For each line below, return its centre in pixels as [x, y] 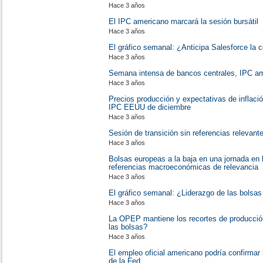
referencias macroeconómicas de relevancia [183, 167]
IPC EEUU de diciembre [150, 107]
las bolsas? [128, 227]
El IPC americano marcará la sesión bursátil [183, 21]
